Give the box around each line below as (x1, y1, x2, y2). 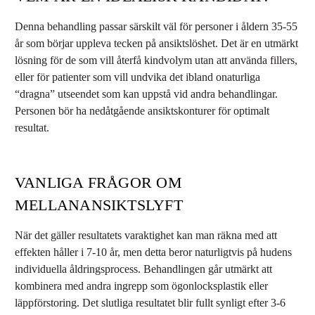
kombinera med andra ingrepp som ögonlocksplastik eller (15, 280, 268, 292)
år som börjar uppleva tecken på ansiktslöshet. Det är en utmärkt (15, 37, 298, 49)
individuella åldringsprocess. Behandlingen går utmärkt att (15, 263, 272, 275)
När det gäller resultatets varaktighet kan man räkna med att (15, 229, 277, 241)
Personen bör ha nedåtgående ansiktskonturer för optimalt (15, 105, 269, 117)
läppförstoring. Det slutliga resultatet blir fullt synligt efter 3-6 (15, 297, 285, 309)
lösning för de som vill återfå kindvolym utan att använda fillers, (15, 54, 297, 66)
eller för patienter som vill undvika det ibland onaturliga (15, 71, 260, 83)
